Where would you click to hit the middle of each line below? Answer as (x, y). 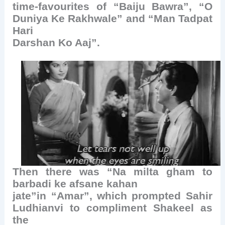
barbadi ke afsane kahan (75, 184)
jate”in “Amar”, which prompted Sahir (113, 196)
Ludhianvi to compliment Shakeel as (113, 208)
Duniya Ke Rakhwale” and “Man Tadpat (113, 19)
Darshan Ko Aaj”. (57, 43)
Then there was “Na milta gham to (113, 172)
